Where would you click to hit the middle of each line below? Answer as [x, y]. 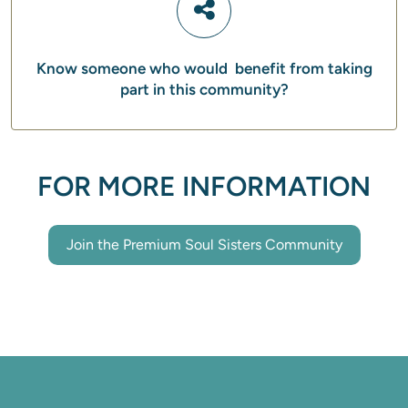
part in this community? [204, 89]
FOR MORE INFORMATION [204, 186]
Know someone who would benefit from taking [204, 68]
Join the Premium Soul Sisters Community [204, 245]
